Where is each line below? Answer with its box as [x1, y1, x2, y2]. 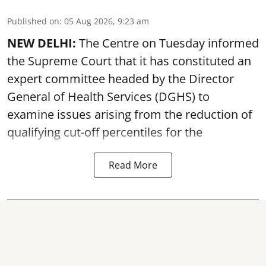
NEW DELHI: [7, 34, 79, 51]
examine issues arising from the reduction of [7, 106, 252, 122]
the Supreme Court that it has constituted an [7, 52, 251, 69]
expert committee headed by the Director [7, 70, 234, 87]
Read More [109, 158, 157, 172]
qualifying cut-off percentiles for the [7, 123, 202, 140]
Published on [7, 15, 59, 27]
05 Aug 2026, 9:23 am [64, 15, 149, 27]
